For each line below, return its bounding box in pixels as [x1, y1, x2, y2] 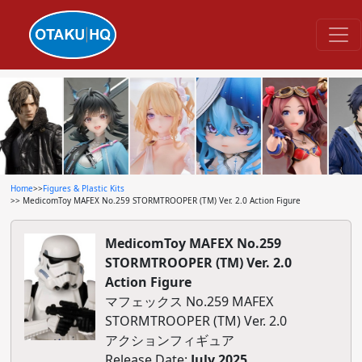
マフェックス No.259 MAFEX [104, 293, 273, 310]
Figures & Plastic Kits [42, 183, 124, 194]
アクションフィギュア [104, 331, 234, 349]
